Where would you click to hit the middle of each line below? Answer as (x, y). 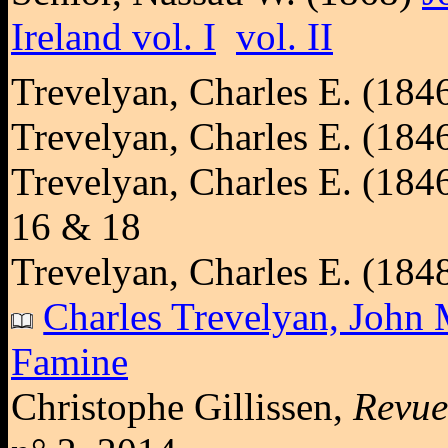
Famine (69, 361)
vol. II (284, 37)
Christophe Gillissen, (182, 406)
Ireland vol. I (113, 37)
